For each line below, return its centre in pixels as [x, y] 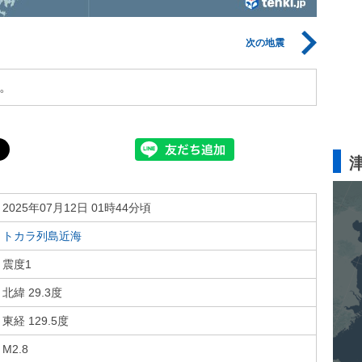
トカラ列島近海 [42, 236]
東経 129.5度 [36, 321]
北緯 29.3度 [32, 293]
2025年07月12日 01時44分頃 [77, 208]
